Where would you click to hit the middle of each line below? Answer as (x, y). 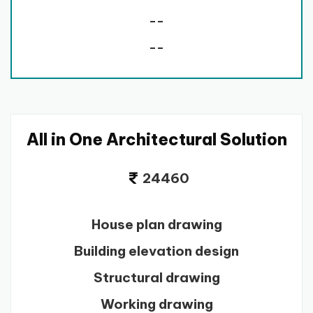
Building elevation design (156, 250)
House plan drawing (156, 224)
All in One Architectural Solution (156, 139)
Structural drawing (156, 277)
